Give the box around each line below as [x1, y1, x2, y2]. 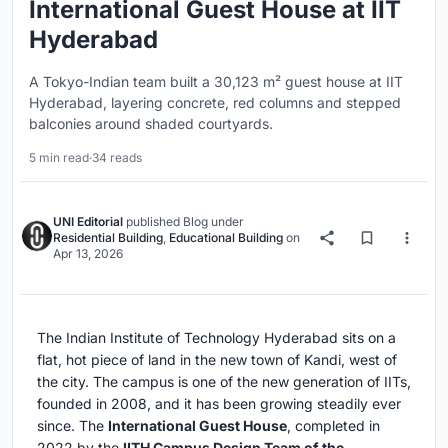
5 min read [29, 150, 89, 166]
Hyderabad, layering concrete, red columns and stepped [29, 94, 401, 112]
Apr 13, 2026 [53, 246, 123, 262]
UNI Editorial [53, 214, 123, 230]
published [123, 214, 183, 230]
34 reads [92, 150, 142, 166]
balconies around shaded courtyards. [29, 115, 273, 133]
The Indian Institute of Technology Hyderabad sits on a [37, 329, 396, 347]
